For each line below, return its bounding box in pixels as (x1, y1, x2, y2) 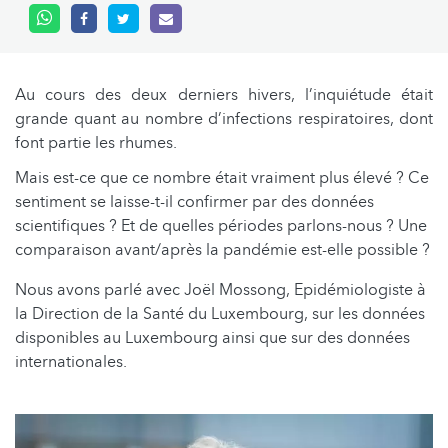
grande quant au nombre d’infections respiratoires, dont (15, 107, 433, 130)
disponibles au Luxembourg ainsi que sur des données (15, 326, 410, 349)
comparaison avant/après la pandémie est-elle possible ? (15, 238, 430, 261)
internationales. (15, 350, 127, 373)
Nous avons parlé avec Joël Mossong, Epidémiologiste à (15, 278, 426, 301)
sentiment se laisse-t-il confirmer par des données (15, 190, 374, 213)
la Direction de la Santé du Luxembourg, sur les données (15, 302, 425, 325)
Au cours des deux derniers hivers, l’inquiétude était (15, 83, 433, 106)
